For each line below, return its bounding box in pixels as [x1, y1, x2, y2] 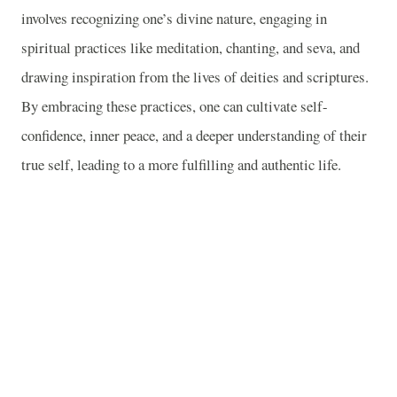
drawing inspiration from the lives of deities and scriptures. [21, 66, 369, 87]
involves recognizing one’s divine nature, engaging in [21, 7, 327, 28]
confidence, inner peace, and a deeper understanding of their [21, 124, 367, 145]
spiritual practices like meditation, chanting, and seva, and [21, 36, 360, 58]
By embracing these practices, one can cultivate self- [21, 95, 328, 116]
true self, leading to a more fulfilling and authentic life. [21, 153, 341, 175]
